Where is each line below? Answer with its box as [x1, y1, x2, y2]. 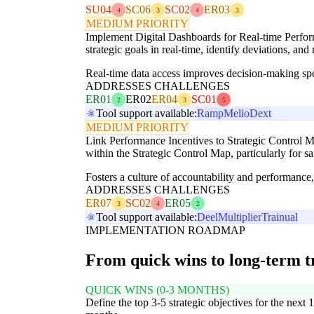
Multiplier [218, 211, 261, 224]
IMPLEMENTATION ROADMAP [86, 224, 245, 237]
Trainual [261, 211, 298, 224]
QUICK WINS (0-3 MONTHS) [86, 284, 229, 296]
